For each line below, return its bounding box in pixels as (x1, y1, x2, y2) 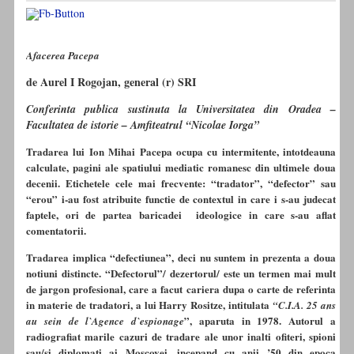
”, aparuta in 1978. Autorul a (184, 313, 337, 329)
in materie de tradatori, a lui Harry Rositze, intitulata (26, 297, 273, 313)
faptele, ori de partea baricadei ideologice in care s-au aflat (26, 207, 336, 223)
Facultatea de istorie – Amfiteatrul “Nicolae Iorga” (26, 117, 259, 134)
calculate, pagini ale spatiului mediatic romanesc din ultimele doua (26, 160, 336, 175)
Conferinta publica (26, 101, 119, 118)
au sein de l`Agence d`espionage (26, 314, 185, 329)
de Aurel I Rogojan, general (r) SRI (26, 73, 196, 91)
